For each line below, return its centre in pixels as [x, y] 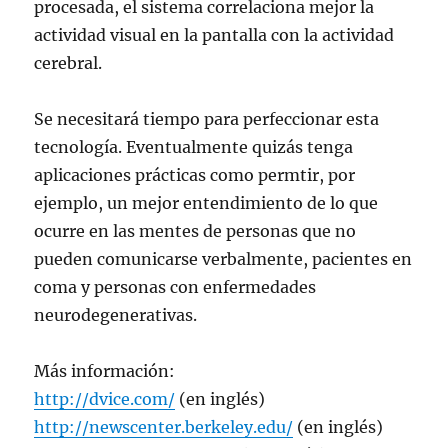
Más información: [105, 371]
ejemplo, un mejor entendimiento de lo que [206, 203]
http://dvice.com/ [105, 399]
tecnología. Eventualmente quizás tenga [194, 147]
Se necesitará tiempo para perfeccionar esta [207, 119]
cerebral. [68, 63]
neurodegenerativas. [116, 315]
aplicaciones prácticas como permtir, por [195, 175]
